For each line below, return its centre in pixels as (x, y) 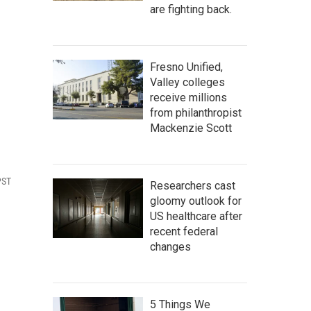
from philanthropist (196, 113)
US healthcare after (196, 216)
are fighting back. (191, 9)
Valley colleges (187, 82)
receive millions (188, 98)
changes (170, 247)
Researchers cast (193, 186)
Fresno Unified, (186, 67)
